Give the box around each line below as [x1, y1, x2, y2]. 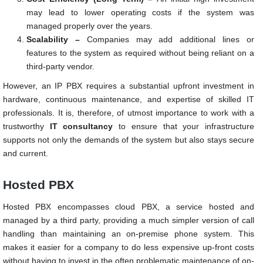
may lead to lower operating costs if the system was [26, 7, 254, 17]
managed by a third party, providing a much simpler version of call [3, 215, 254, 225]
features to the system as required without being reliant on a [26, 48, 254, 58]
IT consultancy [49, 121, 113, 131]
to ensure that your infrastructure [113, 121, 255, 131]
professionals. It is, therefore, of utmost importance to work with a [3, 107, 254, 117]
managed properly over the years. [26, 21, 153, 31]
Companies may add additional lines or [79, 34, 255, 44]
